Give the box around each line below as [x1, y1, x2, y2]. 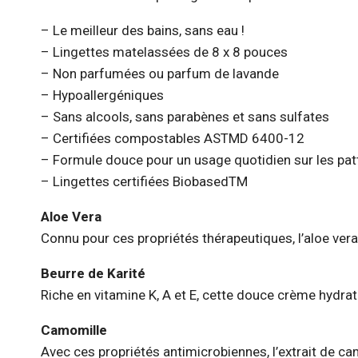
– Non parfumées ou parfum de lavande [41, 65, 279, 82]
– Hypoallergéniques [41, 86, 164, 103]
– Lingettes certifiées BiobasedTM [41, 173, 248, 189]
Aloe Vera [41, 208, 101, 225]
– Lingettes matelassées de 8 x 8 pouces [41, 43, 288, 60]
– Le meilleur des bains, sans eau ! [41, 22, 245, 38]
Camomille [41, 321, 107, 338]
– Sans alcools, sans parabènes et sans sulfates [41, 108, 329, 125]
